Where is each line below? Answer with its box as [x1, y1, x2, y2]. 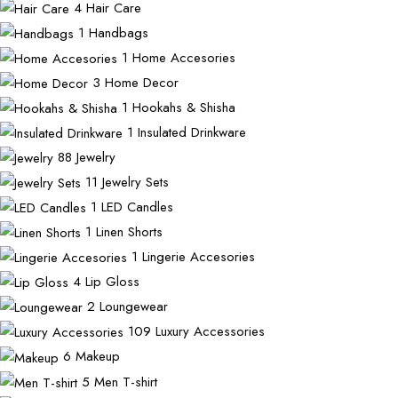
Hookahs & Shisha [132, 98, 235, 118]
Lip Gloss [85, 272, 139, 292]
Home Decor [105, 72, 179, 92]
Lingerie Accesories [142, 247, 255, 267]
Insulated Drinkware [138, 123, 246, 143]
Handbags [89, 22, 148, 43]
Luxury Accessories [155, 322, 265, 342]
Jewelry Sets [102, 172, 169, 193]
